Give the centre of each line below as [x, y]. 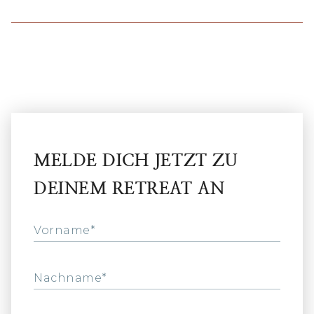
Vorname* [65, 231]
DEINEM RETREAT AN [129, 189]
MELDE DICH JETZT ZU [136, 161]
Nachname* [70, 278]
